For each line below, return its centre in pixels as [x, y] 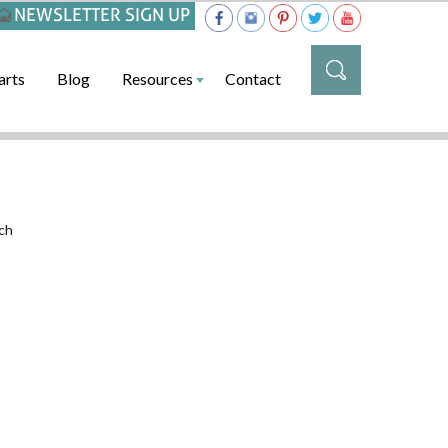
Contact [253, 78]
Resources [157, 78]
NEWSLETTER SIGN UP [102, 14]
